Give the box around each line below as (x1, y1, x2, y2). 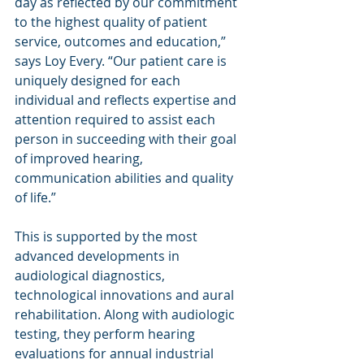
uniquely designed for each (15, 71, 184, 89)
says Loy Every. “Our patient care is (15, 52, 230, 70)
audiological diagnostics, (15, 266, 168, 284)
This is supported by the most (15, 227, 201, 245)
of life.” (15, 188, 56, 206)
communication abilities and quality (15, 169, 236, 187)
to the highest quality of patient (15, 13, 210, 31)
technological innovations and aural (15, 286, 237, 304)
